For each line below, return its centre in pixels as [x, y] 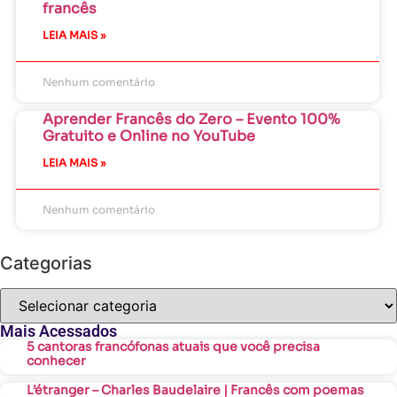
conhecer [56, 360]
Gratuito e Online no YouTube [149, 136]
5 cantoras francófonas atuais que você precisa [173, 346]
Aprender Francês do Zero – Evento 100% [191, 119]
